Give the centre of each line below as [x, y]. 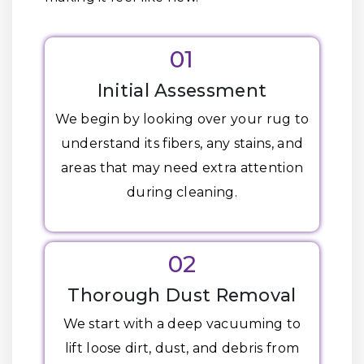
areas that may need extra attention [182, 168]
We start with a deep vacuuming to [182, 324]
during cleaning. [182, 192]
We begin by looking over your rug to [182, 119]
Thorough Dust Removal [182, 295]
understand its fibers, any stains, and [182, 143]
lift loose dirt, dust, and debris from [182, 348]
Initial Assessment [182, 90]
